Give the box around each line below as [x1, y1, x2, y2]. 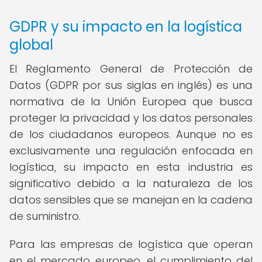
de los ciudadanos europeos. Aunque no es [9, 127, 253, 142]
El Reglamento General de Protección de [9, 61, 253, 76]
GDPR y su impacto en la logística [9, 17, 242, 36]
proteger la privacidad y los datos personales [9, 111, 253, 125]
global [9, 35, 53, 54]
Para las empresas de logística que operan [9, 237, 253, 251]
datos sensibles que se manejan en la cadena [9, 192, 253, 207]
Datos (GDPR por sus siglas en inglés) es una [9, 78, 253, 92]
